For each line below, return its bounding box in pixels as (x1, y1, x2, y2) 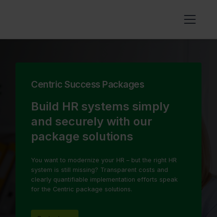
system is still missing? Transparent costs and (31, 166, 168, 173)
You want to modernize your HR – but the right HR (31, 156, 177, 164)
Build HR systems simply (31, 99, 170, 113)
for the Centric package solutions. (31, 186, 132, 193)
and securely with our (31, 114, 152, 128)
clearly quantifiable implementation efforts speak (31, 176, 178, 183)
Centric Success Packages (31, 78, 144, 90)
